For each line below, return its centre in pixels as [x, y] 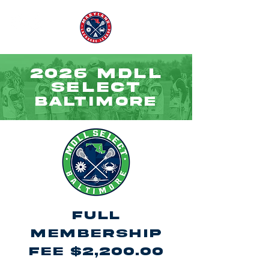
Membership [96, 233]
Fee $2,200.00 [96, 251]
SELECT [96, 87]
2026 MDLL [96, 74]
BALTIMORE [96, 102]
